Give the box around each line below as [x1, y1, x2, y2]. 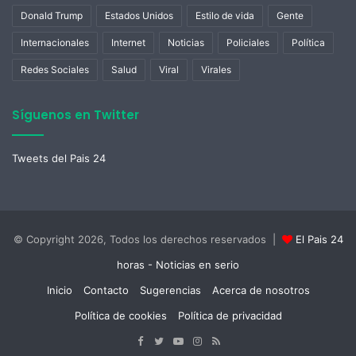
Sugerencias [139, 283, 201, 296]
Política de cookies [74, 308, 167, 322]
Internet [111, 36, 145, 48]
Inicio [46, 283, 72, 296]
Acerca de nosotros [211, 283, 310, 296]
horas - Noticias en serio [117, 257, 239, 271]
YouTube [182, 333, 226, 346]
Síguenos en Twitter [12, 106, 139, 123]
